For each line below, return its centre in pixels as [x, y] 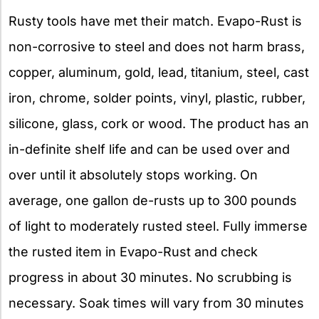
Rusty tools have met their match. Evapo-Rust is [155, 21]
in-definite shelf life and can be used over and [149, 149]
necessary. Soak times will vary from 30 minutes [156, 303]
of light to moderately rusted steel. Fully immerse [158, 226]
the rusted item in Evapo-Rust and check [133, 252]
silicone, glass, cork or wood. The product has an [159, 124]
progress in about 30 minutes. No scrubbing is [150, 277]
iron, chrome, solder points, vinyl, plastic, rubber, [157, 98]
